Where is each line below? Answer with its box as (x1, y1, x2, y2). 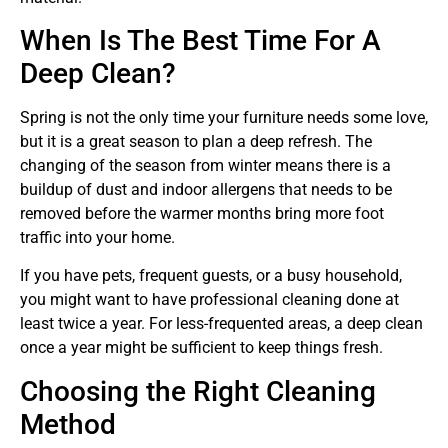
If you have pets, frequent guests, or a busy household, (20, 266, 402, 286)
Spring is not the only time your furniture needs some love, (20, 108, 428, 128)
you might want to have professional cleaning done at (20, 290, 399, 310)
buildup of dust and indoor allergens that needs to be (20, 180, 392, 200)
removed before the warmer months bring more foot (20, 204, 384, 224)
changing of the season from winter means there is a (20, 156, 391, 176)
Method (20, 407, 116, 441)
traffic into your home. (20, 228, 175, 248)
